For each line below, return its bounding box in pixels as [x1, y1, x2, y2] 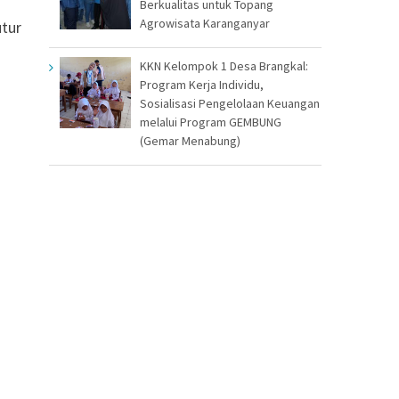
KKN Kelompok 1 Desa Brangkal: [140, 57, 308, 74]
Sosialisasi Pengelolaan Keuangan [140, 94, 320, 111]
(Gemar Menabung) [140, 132, 240, 149]
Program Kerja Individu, [140, 76, 264, 93]
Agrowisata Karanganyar [140, 14, 270, 31]
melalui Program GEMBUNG [140, 113, 281, 130]
